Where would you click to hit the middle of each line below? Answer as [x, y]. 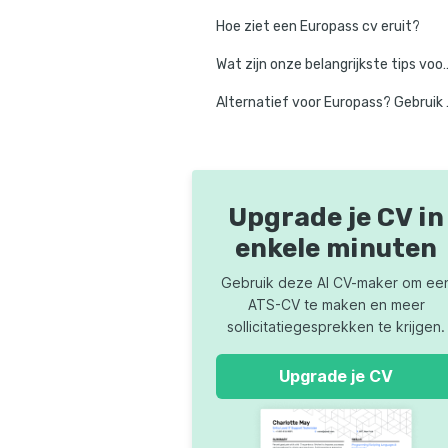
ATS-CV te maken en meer [336, 304]
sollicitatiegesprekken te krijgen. [336, 326]
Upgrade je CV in [336, 217]
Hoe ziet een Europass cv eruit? [318, 26]
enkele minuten [336, 248]
